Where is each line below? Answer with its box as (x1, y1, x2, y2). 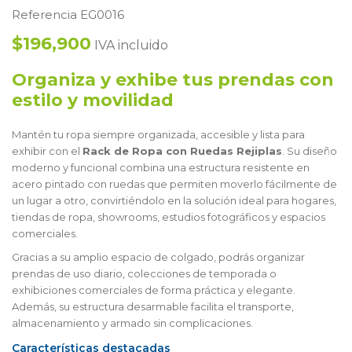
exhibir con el (12, 145, 82, 158)
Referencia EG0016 (12, 7, 124, 23)
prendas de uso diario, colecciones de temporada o (12, 267, 277, 280)
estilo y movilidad (12, 90, 174, 112)
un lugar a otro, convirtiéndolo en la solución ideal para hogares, (12, 194, 336, 207)
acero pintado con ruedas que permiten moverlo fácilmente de (12, 178, 337, 191)
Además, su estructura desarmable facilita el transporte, (12, 300, 294, 313)
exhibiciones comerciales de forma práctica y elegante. (12, 284, 295, 297)
